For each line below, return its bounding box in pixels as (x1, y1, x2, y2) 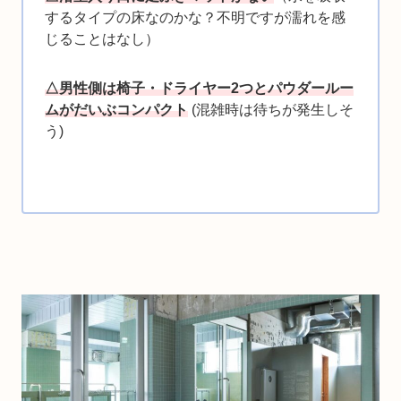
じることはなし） (45, 31, 159, 47)
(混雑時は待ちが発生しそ (192, 101, 354, 117)
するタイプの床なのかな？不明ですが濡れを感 (45, 10, 346, 26)
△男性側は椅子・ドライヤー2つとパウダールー (45, 80, 354, 96)
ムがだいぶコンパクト (45, 101, 188, 117)
